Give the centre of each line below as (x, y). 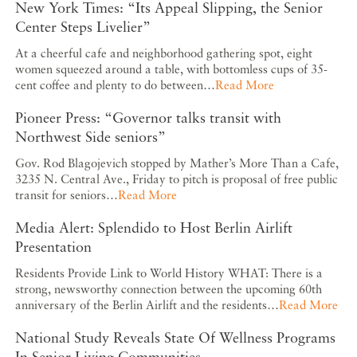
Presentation (54, 247)
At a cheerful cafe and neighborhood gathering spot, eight (164, 53)
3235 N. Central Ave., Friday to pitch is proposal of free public (177, 179)
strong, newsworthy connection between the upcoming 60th (169, 289)
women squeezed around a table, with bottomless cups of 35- (172, 69)
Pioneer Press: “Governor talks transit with (149, 118)
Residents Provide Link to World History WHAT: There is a (169, 273)
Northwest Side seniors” (91, 137)
